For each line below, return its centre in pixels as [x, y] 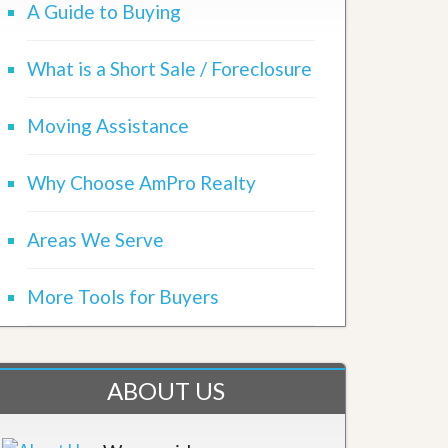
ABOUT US [166, 390]
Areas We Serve [95, 239]
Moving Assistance [108, 125]
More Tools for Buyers [123, 296]
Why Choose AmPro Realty [141, 182]
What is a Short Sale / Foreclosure [169, 68]
